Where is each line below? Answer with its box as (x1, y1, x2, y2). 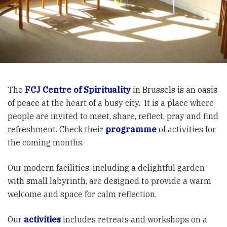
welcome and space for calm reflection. (8, 189, 157, 199)
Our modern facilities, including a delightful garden (8, 163, 205, 173)
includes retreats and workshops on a (63, 214, 207, 224)
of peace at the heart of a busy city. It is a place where (8, 98, 214, 108)
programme (105, 124, 157, 134)
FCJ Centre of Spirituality (25, 85, 131, 95)
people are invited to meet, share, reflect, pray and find (8, 111, 218, 121)
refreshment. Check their (8, 124, 105, 134)
